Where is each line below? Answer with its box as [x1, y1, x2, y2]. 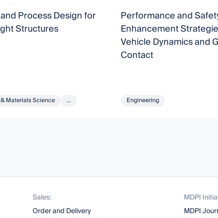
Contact [120, 48, 153, 63]
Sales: [33, 192, 52, 204]
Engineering [126, 95, 159, 106]
